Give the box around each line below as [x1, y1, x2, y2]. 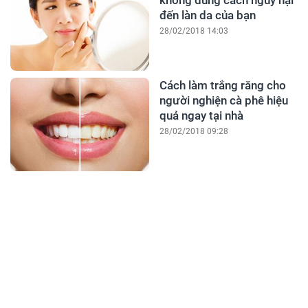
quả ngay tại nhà [159, 109, 243, 123]
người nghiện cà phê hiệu [159, 93, 288, 108]
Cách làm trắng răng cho [159, 78, 286, 93]
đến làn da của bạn [159, 8, 256, 23]
